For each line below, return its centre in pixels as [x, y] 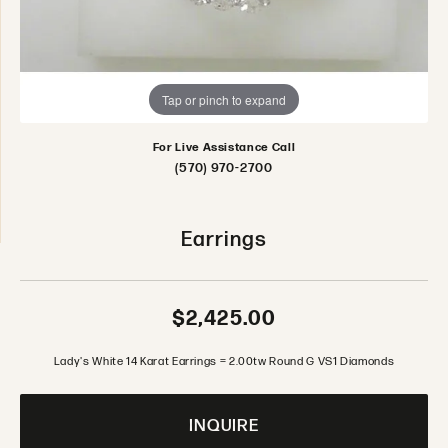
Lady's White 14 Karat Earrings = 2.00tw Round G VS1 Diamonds [224, 361]
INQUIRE [224, 426]
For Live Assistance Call [224, 147]
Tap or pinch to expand [224, 99]
